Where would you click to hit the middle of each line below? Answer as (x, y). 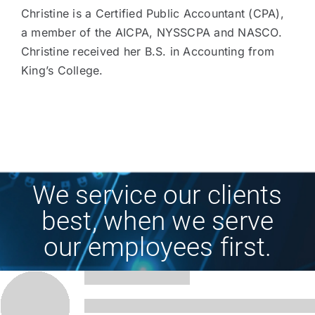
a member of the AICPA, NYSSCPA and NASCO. (151, 33)
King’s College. (62, 71)
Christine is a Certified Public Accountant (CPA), (152, 14)
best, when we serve (157, 221)
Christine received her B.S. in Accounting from (148, 52)
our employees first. (157, 247)
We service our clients (157, 195)
